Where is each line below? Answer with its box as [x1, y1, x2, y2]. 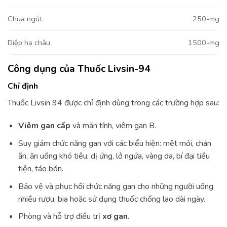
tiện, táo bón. [18, 163, 65, 174]
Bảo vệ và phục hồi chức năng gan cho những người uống [18, 180, 213, 192]
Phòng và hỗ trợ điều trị [18, 211, 102, 222]
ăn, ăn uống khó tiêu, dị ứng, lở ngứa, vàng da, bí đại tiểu [18, 150, 210, 162]
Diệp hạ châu [8, 37, 50, 48]
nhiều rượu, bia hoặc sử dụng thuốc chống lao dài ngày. [18, 193, 207, 205]
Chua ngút [8, 14, 42, 24]
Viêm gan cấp [18, 120, 70, 132]
